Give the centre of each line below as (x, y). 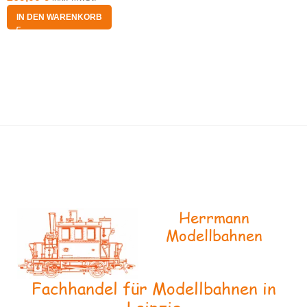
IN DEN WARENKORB (59, 17)
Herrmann (214, 217)
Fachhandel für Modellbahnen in (153, 288)
